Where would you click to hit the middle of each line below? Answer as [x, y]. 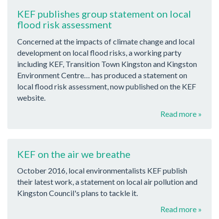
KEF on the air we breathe [74, 154]
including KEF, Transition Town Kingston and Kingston [107, 64]
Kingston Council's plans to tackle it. [77, 193]
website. [31, 97]
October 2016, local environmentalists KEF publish [102, 171]
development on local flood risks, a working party [99, 52]
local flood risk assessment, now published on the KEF [107, 86]
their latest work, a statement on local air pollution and [107, 182]
